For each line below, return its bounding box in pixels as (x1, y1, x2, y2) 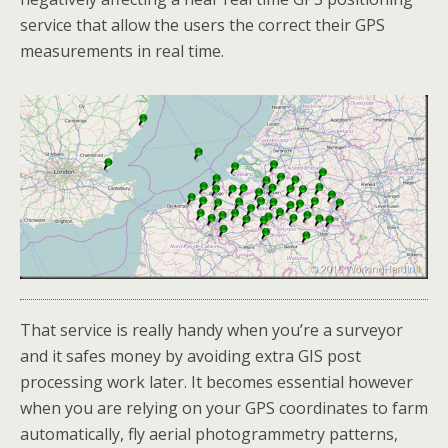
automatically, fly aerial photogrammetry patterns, (20, 423, 398, 446)
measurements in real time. (20, 40, 224, 62)
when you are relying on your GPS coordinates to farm (20, 397, 428, 420)
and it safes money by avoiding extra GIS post (20, 345, 361, 368)
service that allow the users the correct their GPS (20, 14, 385, 36)
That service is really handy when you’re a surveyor (20, 319, 403, 342)
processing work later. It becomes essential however (20, 371, 413, 394)
